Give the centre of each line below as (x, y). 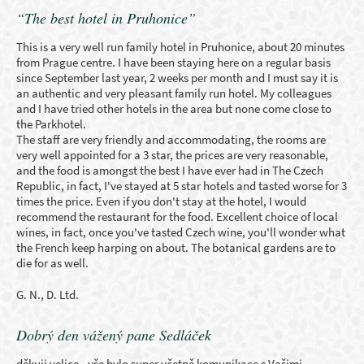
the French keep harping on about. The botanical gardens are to (176, 247)
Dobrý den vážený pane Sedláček (114, 335)
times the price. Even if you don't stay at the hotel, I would (161, 201)
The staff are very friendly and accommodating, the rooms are (171, 139)
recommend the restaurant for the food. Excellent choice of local (177, 217)
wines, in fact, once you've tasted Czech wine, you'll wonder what (181, 232)
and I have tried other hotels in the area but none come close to (174, 108)
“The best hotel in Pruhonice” (106, 18)
